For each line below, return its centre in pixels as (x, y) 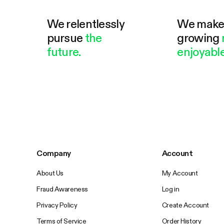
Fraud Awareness (62, 189)
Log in (170, 189)
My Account (180, 173)
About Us (50, 173)
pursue (66, 38)
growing (199, 38)
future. (64, 52)
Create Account (185, 205)
